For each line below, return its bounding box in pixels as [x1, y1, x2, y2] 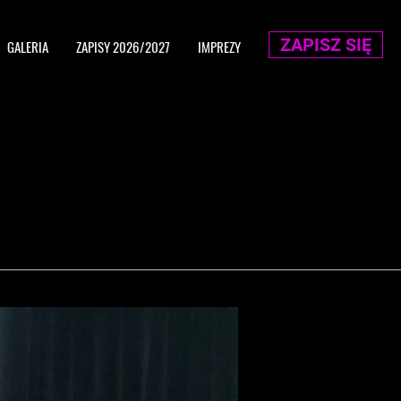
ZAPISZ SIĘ [280, 34, 371, 55]
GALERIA [7, 37, 48, 56]
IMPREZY [198, 37, 241, 56]
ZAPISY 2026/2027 [76, 37, 170, 56]
